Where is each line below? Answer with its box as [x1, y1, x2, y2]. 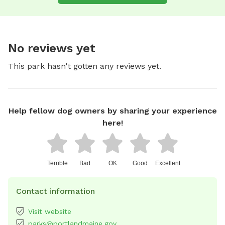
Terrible [47, 159, 68, 167]
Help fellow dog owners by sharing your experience [8, 105, 217, 116]
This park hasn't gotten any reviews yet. [8, 61, 161, 71]
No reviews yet [8, 41, 95, 55]
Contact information [16, 186, 95, 196]
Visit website [28, 207, 71, 215]
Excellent [155, 159, 180, 167]
